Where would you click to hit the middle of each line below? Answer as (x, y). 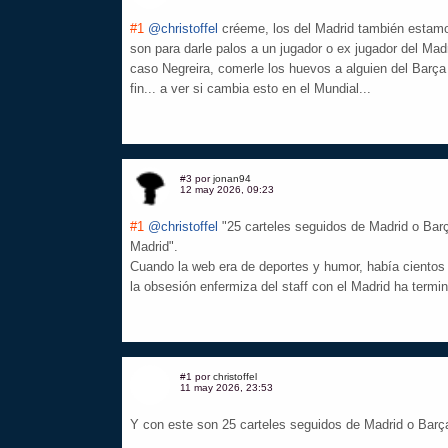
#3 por (196, 179)
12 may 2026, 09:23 (227, 190)
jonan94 (232, 179)
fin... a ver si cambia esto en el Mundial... (250, 89)
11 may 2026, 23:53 (226, 388)
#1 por (196, 377)
